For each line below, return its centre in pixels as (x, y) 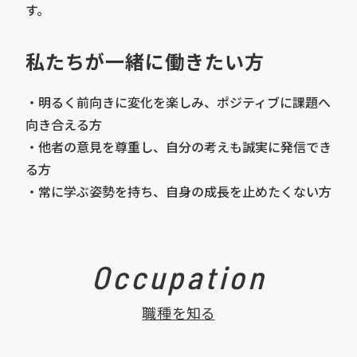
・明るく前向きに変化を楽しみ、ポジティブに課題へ (178, 102)
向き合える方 (64, 124)
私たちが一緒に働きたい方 (145, 61)
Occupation (178, 276)
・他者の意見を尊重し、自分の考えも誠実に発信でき (178, 147)
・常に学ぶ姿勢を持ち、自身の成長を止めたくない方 (178, 191)
